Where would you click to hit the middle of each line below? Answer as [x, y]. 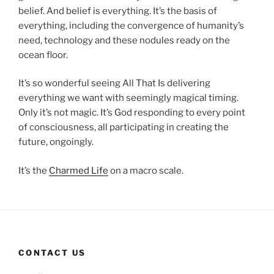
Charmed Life [79, 170]
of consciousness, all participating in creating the [124, 128]
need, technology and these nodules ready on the [124, 40]
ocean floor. [43, 55]
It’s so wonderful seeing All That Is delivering [114, 83]
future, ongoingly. [56, 142]
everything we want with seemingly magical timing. [128, 98]
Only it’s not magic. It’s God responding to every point [132, 113]
